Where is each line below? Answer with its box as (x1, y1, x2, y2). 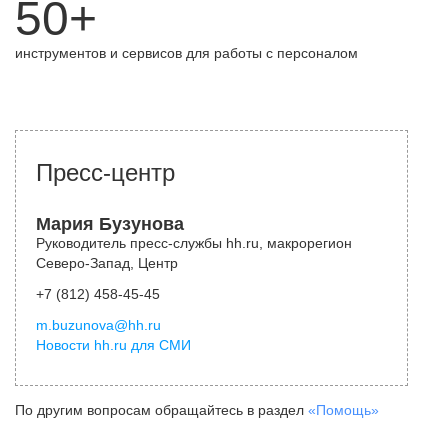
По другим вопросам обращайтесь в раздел (15, 402, 308, 418)
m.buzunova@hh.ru (36, 317, 161, 333)
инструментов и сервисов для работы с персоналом (15, 45, 358, 61)
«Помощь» (308, 402, 379, 418)
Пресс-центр (36, 159, 175, 186)
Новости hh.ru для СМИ (36, 337, 191, 353)
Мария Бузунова (36, 214, 184, 234)
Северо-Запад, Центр (36, 255, 178, 271)
